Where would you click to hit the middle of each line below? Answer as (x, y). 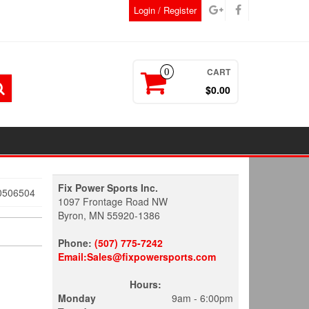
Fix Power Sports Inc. (108, 188)
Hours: (146, 284)
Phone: (76, 243)
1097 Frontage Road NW (113, 201)
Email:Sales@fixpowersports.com (137, 257)
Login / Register (165, 10)
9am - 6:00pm (202, 298)
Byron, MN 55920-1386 (109, 215)
